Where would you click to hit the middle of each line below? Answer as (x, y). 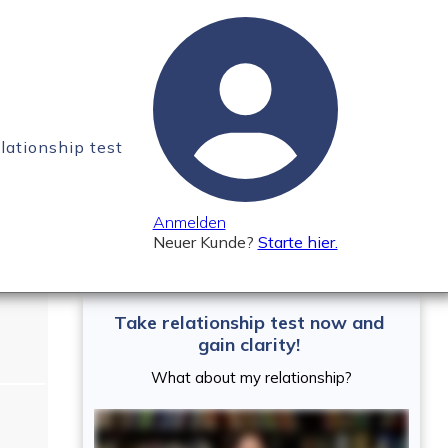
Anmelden (189, 222)
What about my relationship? (252, 377)
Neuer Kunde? (205, 242)
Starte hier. (297, 242)
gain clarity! (249, 344)
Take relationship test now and (249, 322)
